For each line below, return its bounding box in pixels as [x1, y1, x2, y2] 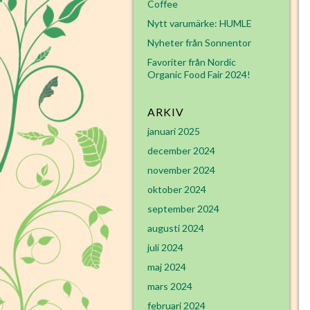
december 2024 [147, 145, 215, 156]
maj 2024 [147, 261, 186, 273]
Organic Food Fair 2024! [147, 69, 250, 80]
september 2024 [147, 203, 219, 215]
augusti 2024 [147, 222, 204, 234]
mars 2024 [147, 280, 192, 292]
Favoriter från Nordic [147, 56, 236, 68]
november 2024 [147, 164, 215, 176]
